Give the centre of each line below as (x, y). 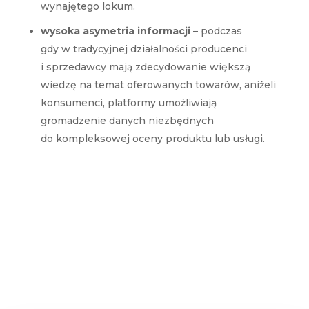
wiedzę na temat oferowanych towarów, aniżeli (158, 84)
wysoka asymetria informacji (115, 31)
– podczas (216, 31)
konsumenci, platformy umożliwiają (128, 102)
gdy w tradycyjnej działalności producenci (143, 49)
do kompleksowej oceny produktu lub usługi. (152, 138)
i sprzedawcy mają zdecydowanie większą (145, 67)
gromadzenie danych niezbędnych (127, 120)
